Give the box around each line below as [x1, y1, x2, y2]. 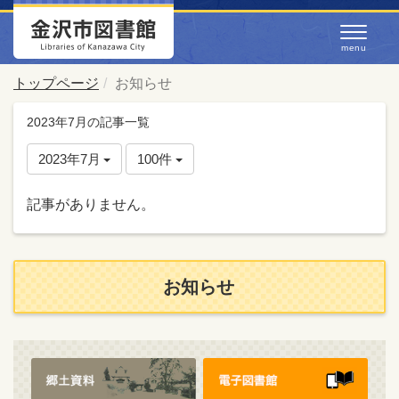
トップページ [13, 76, 99, 91]
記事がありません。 [27, 197, 155, 212]
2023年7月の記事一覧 [27, 115, 150, 129]
